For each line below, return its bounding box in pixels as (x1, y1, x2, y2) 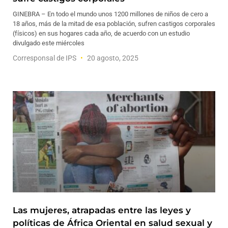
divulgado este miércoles (13, 39, 84, 47)
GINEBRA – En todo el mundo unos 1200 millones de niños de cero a (13, 10, 208, 18)
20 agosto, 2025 (85, 54, 138, 62)
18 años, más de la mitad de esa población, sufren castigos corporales (13, 20, 215, 27)
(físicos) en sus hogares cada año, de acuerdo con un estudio (13, 30, 190, 37)
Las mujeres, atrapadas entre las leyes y (13, 205, 191, 215)
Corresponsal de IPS (13, 54, 78, 62)
